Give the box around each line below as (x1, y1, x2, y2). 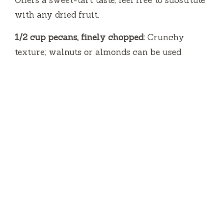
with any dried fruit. (15, 9, 99, 20)
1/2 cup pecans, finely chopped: (15, 31, 145, 43)
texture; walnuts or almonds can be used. (15, 46, 183, 57)
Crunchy (145, 31, 184, 43)
